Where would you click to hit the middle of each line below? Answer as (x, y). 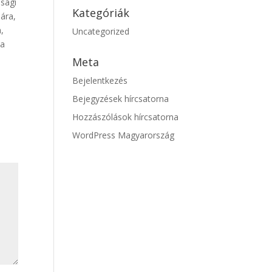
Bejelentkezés (100, 80)
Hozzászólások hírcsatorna (126, 117)
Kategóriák (101, 13)
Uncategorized (101, 31)
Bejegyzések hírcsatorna (121, 99)
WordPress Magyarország (124, 135)
